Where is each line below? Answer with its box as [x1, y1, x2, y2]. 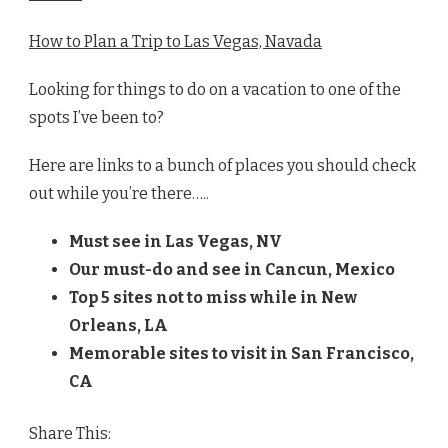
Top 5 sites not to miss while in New [69, 288, 357, 308]
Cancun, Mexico [265, 260, 395, 280]
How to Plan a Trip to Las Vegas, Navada [29, 32, 322, 52]
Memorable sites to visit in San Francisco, [69, 344, 414, 364]
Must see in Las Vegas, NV [69, 232, 282, 252]
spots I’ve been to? [29, 108, 164, 128]
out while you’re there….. [29, 184, 209, 204]
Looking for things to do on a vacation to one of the [29, 80, 401, 100]
